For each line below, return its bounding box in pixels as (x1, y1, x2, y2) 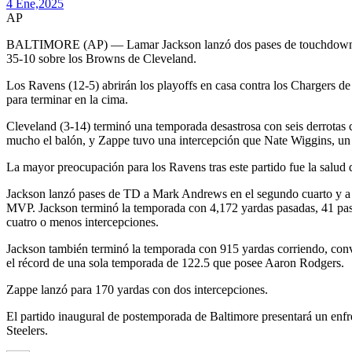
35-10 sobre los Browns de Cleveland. (6, 52, 196, 66)
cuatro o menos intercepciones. (6, 215, 159, 229)
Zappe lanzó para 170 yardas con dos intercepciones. (6, 283, 268, 297)
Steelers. (6, 324, 48, 338)
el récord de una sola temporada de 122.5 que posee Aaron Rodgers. (6, 256, 344, 270)
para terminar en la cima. (6, 93, 128, 107)
